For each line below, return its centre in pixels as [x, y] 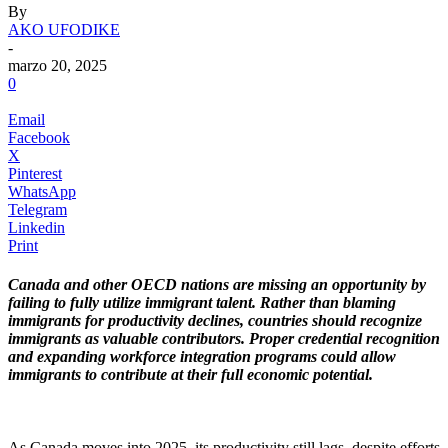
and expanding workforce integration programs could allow [202, 357]
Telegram [37, 209]
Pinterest [35, 173]
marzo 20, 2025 [57, 65]
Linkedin [36, 227]
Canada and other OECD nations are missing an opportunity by [217, 285]
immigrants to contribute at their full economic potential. [190, 375]
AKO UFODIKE [64, 29]
